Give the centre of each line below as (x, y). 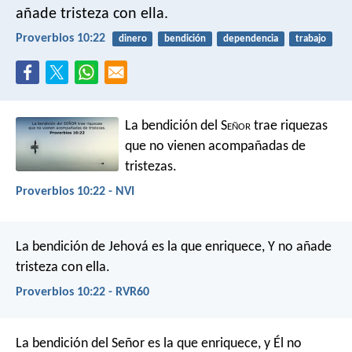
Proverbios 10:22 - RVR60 (82, 293)
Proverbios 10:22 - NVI (75, 191)
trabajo (311, 38)
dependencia (250, 38)
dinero (132, 38)
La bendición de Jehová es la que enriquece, (140, 247)
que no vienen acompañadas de (216, 146)
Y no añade (298, 247)
